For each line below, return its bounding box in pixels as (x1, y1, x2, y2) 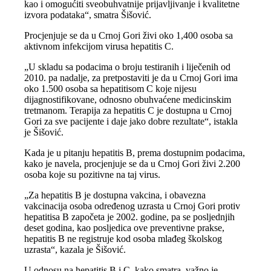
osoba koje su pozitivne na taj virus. (24, 169, 161, 180)
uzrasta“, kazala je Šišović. (24, 244, 126, 255)
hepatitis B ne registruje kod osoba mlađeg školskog (24, 233, 223, 244)
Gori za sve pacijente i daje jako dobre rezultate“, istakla (24, 116, 238, 126)
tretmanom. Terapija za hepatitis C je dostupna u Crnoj (24, 105, 232, 116)
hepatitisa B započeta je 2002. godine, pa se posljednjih (24, 211, 235, 222)
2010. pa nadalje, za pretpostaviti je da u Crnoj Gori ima (24, 72, 238, 83)
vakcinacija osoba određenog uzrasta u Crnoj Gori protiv (24, 200, 241, 211)
